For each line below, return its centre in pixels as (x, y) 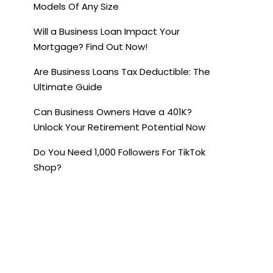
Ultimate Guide (68, 87)
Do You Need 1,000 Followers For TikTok (119, 152)
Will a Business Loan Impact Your (107, 32)
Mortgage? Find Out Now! (90, 47)
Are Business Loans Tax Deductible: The (122, 72)
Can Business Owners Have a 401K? (113, 112)
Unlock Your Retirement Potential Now (119, 127)
